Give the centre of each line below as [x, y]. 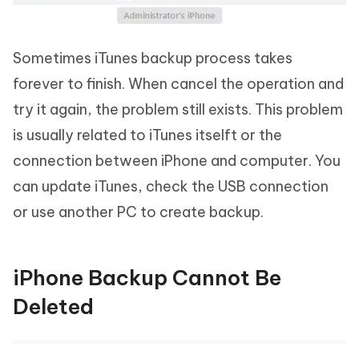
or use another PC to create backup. [138, 212]
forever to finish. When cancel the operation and [178, 84]
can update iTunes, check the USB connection [171, 187]
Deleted [53, 307]
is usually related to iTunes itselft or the [147, 135]
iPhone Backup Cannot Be [147, 278]
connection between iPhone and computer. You [177, 161]
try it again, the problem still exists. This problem [178, 110]
